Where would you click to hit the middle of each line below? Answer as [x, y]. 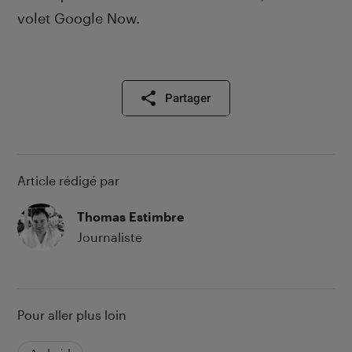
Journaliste [110, 237]
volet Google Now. [79, 18]
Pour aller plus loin [72, 315]
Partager [188, 99]
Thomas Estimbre [130, 217]
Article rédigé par [68, 181]
